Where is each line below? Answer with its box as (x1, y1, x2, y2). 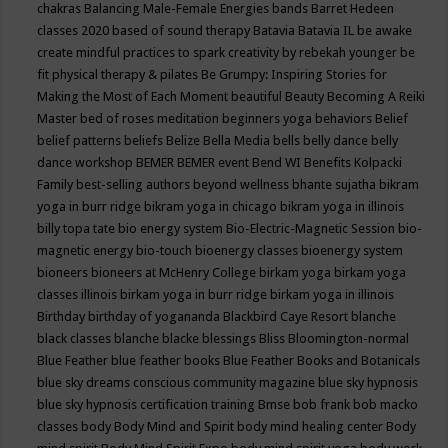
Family (37, 177, 77, 192)
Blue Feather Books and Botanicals (223, 353, 421, 368)
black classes (37, 331, 115, 346)
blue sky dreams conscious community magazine (37, 375, 319, 390)
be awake (357, 23, 413, 38)
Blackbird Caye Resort (223, 309, 352, 324)
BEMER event (177, 155, 253, 170)
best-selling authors (76, 177, 194, 192)
